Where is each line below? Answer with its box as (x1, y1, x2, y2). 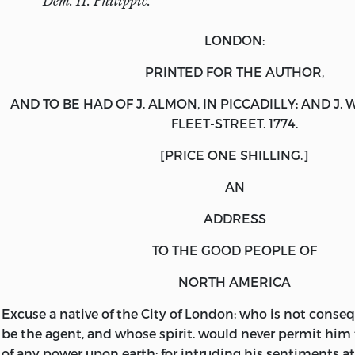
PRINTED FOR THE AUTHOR (145, 63, 322, 79)
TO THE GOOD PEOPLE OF (152, 242, 317, 258)
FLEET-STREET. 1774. (171, 115, 298, 131)
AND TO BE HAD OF (10, 95, 136, 111)
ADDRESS (203, 210, 266, 226)
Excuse (2, 305, 46, 321)
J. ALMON (136, 95, 197, 111)
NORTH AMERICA (178, 273, 291, 289)
